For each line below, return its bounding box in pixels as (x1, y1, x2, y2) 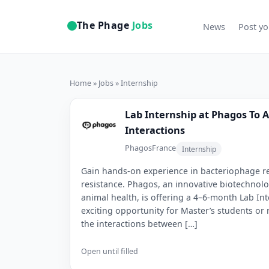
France (152, 142, 177, 154)
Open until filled (80, 246, 138, 257)
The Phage (77, 19, 130, 32)
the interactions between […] (80, 218, 198, 230)
